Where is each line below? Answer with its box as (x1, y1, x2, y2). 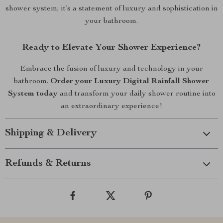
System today (7, 90, 58, 98)
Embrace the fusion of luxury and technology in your (20, 65, 203, 73)
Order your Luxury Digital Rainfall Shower (50, 78, 209, 86)
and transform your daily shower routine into (57, 90, 216, 98)
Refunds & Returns (5, 159, 91, 169)
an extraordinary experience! (61, 103, 162, 111)
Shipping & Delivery (5, 128, 97, 138)
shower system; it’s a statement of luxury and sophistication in (5, 5, 218, 13)
